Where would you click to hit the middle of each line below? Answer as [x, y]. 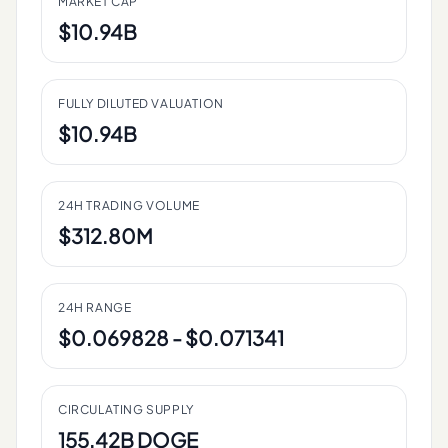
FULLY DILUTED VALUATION [141, 103]
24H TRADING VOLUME [129, 205]
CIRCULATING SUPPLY [126, 409]
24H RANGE [95, 307]
